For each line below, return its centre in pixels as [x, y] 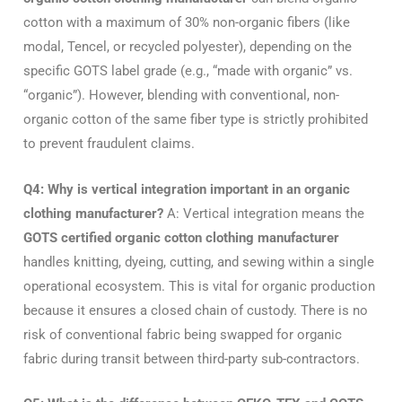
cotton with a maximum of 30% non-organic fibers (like [187, 23]
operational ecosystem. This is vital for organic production [199, 286]
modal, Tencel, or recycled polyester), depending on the [188, 47]
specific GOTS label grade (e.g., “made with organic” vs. [188, 71]
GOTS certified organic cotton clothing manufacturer [181, 237]
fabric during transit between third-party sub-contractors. [192, 358]
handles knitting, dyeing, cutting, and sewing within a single [199, 262]
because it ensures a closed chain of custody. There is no [196, 310]
